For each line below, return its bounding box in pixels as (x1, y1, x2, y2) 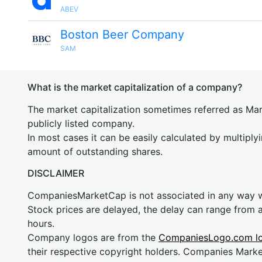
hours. (27, 218, 54, 229)
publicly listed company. (27, 118, 135, 129)
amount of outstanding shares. (27, 146, 163, 157)
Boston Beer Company (60, 27, 184, 42)
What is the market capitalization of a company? (27, 81, 242, 93)
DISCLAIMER (27, 167, 84, 179)
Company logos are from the (27, 232, 158, 243)
